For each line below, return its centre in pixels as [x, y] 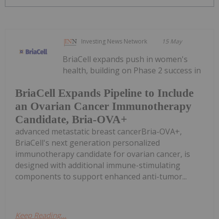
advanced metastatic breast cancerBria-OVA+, [99, 131]
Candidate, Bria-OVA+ [71, 119]
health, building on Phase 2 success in [132, 71]
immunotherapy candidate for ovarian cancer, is [103, 154]
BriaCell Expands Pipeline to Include [104, 93]
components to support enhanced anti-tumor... [101, 176]
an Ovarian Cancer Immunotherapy [103, 106]
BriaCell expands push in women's [125, 59]
